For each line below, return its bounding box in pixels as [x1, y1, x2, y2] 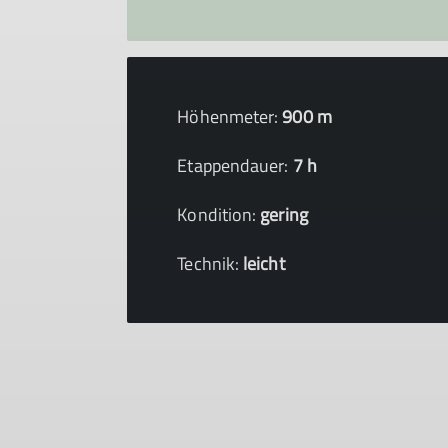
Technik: [177, 250, 244, 277]
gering [260, 201, 308, 228]
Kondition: [177, 201, 261, 228]
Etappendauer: [177, 152, 293, 179]
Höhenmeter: [177, 103, 283, 130]
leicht [243, 250, 285, 277]
